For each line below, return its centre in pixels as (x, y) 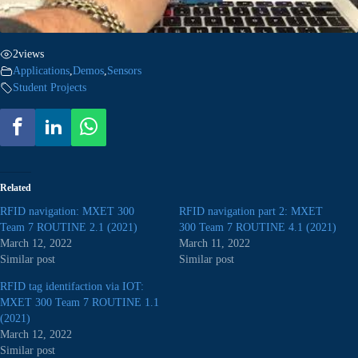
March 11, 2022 (215, 244)
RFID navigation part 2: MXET (251, 212)
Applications (41, 70)
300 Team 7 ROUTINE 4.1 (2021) (258, 228)
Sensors (124, 70)
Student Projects (50, 87)
